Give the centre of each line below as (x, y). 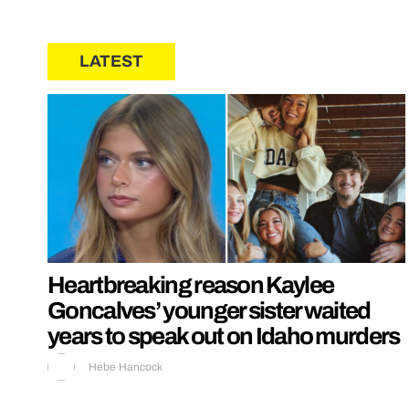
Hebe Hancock (126, 367)
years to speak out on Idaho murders (224, 336)
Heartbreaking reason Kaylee (191, 285)
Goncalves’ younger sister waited (209, 311)
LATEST (111, 61)
